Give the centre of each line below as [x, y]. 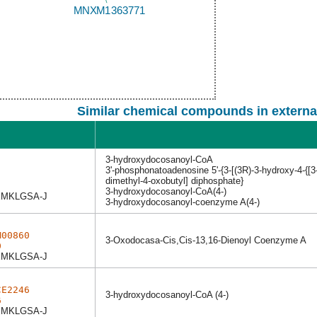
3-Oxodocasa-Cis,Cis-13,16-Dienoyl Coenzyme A [206, 240]
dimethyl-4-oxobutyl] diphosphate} [174, 181]
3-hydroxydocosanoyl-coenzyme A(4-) [183, 202]
